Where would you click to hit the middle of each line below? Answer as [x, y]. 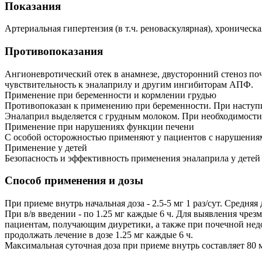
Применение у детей [46, 147]
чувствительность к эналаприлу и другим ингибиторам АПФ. [129, 84]
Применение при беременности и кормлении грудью [111, 95]
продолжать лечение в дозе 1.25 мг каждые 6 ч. [99, 235]
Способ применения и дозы [74, 181]
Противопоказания [54, 51]
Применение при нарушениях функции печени [99, 126]
